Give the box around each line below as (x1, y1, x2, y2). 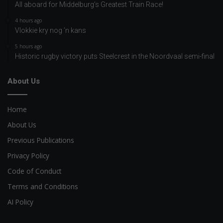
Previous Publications (7, 135, 74, 145)
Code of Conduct (7, 166, 61, 176)
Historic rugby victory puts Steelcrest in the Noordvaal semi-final (15, 52, 215, 60)
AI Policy (7, 197, 33, 207)
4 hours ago (15, 16, 42, 24)
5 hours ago (15, 42, 42, 50)
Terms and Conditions (7, 181, 78, 191)
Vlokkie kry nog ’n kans (15, 26, 86, 34)
